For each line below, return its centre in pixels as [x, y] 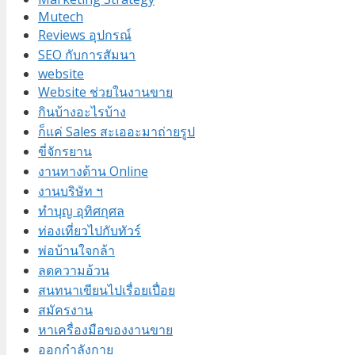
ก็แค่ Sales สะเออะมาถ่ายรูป [116, 132]
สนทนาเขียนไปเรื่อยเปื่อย [107, 290]
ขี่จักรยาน [65, 152]
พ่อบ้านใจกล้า [76, 251]
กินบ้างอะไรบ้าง [82, 112]
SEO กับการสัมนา [87, 55]
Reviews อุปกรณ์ [85, 35]
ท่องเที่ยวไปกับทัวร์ [90, 231]
